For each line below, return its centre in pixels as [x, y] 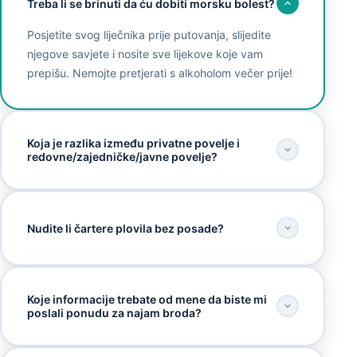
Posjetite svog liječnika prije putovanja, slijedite [149, 35]
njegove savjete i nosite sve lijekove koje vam [145, 54]
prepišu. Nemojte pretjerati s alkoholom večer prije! [159, 73]
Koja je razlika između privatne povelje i [133, 143]
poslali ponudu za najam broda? [114, 313]
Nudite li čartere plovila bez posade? [125, 228]
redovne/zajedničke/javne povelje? [122, 157]
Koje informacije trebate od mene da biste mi [147, 300]
